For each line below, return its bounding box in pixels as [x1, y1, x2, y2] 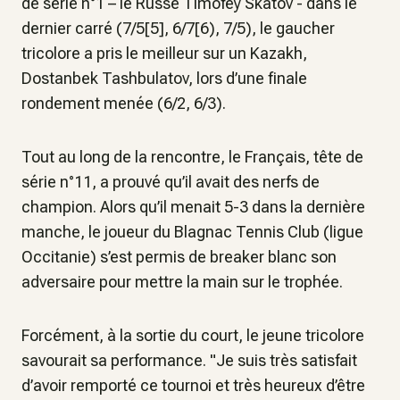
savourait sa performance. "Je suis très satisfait [21, 351, 357, 370]
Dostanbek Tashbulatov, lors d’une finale [21, 69, 307, 87]
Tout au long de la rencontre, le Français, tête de [21, 147, 363, 166]
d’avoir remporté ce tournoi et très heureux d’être [21, 376, 365, 395]
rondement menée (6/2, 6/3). [21, 94, 226, 112]
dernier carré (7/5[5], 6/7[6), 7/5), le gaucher [21, 19, 335, 37]
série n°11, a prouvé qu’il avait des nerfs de [21, 172, 320, 191]
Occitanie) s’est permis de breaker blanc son [21, 247, 337, 266]
